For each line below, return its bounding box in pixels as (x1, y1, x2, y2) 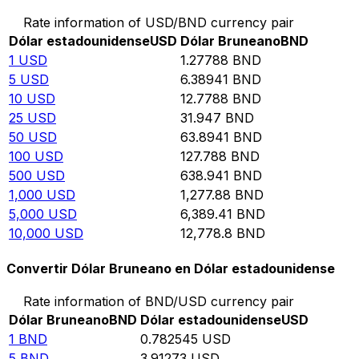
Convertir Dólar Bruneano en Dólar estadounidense (6, 260, 335, 277)
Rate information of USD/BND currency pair (23, 14, 294, 30)
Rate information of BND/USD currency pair (23, 293, 294, 310)
